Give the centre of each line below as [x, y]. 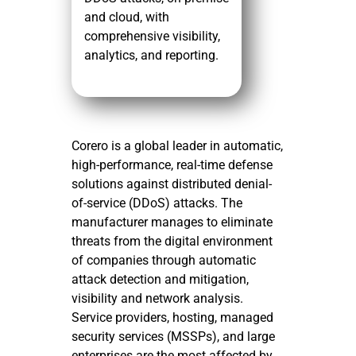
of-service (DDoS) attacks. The [157, 203]
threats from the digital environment [172, 241]
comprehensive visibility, [152, 36]
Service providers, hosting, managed [172, 317]
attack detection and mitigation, [160, 279]
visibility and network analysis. [157, 298]
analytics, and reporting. [151, 55]
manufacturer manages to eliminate [172, 222]
